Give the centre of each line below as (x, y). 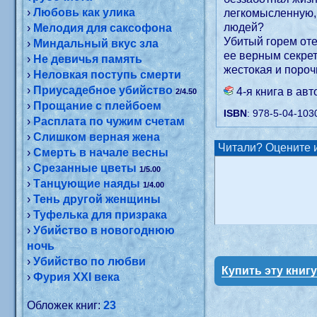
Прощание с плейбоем (98, 106)
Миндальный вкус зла (96, 44)
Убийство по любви (90, 261)
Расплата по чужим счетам (109, 121)
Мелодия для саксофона (103, 28)
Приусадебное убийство (103, 90)
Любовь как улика (85, 12)
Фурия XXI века (77, 277)
